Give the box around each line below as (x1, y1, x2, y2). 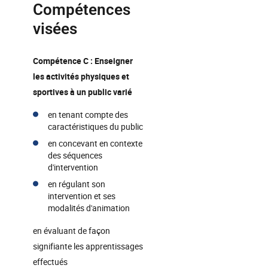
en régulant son (48, 178, 105, 190)
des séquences (48, 150, 102, 161)
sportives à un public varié (33, 86, 132, 98)
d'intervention (48, 162, 98, 173)
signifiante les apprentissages (33, 240, 143, 252)
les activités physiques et (33, 71, 129, 82)
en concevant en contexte (48, 138, 142, 149)
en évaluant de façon (33, 225, 110, 236)
